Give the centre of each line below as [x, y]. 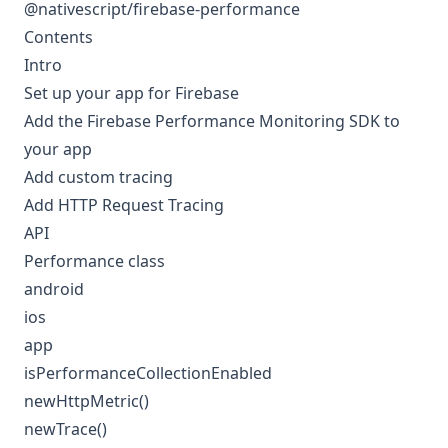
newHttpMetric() [86, 401]
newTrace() [65, 429]
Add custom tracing [98, 177]
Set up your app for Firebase [131, 93]
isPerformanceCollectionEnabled [148, 373]
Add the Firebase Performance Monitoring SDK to [212, 121]
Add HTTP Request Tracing [124, 205]
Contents [58, 37]
